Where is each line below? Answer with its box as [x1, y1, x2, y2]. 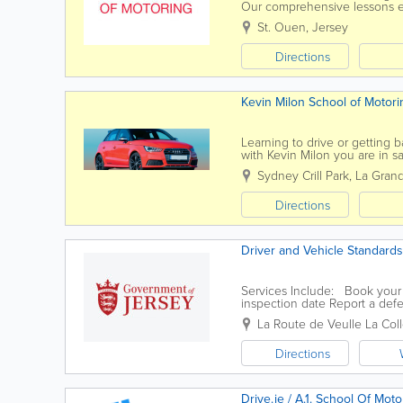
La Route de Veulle [257, 315, 362, 332]
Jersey [312, 18, 348, 35]
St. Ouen [257, 18, 306, 35]
